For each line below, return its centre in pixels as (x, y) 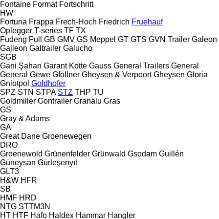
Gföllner (66, 74)
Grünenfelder (67, 153)
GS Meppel (96, 39)
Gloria (197, 74)
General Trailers (141, 66)
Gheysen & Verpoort (117, 74)
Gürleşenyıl (57, 162)
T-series (48, 30)
